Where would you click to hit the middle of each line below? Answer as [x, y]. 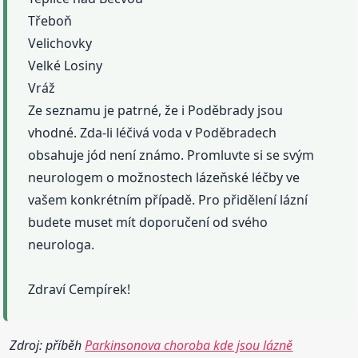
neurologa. [62, 244]
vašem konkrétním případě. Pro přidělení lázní [168, 199]
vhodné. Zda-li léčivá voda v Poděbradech [153, 132]
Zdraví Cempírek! [80, 289]
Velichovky [60, 43]
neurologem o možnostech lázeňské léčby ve [164, 177]
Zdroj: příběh [48, 345]
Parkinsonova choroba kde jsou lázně [189, 345]
